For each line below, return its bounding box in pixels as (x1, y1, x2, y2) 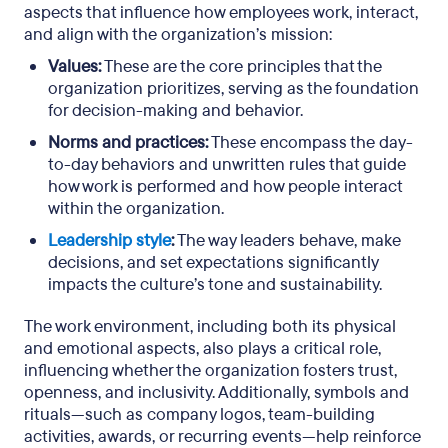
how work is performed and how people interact (48, 175, 402, 198)
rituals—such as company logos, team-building (24, 403, 375, 426)
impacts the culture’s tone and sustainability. (48, 273, 386, 296)
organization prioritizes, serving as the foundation (48, 77, 419, 100)
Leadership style (48, 229, 171, 252)
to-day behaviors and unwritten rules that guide (48, 153, 406, 176)
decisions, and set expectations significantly (48, 251, 378, 274)
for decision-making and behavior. (48, 99, 307, 122)
